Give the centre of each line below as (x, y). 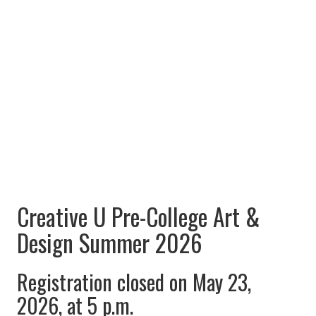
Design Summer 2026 (110, 242)
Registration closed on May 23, (134, 281)
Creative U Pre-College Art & (138, 216)
